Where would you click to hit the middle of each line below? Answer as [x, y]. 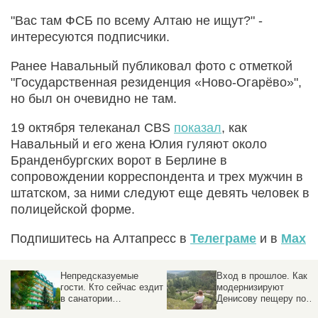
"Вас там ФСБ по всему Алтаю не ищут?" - [137, 20]
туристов [236, 309]
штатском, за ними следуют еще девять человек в [160, 193]
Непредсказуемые [99, 275]
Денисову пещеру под [264, 298]
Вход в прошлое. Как [262, 275]
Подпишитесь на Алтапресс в [100, 238]
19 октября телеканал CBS [92, 127]
